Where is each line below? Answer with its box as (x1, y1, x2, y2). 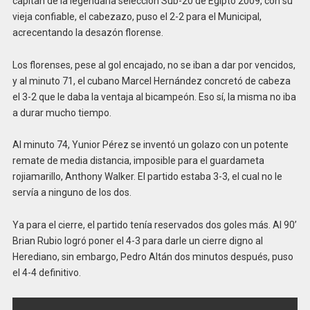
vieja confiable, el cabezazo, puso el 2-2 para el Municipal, (12, 10, 262, 22)
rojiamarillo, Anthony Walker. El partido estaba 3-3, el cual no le (12, 171, 282, 183)
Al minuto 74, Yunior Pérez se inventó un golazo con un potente (12, 139, 289, 151)
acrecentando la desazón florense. (12, 26, 163, 38)
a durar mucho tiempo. (12, 107, 111, 118)
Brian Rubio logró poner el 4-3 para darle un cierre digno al (12, 235, 263, 247)
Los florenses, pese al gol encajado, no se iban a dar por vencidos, (12, 59, 295, 71)
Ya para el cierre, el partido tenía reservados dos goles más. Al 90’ (12, 219, 297, 231)
